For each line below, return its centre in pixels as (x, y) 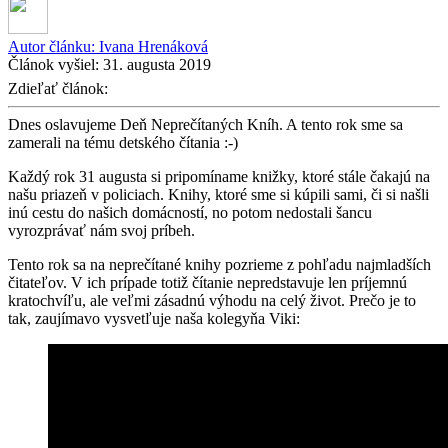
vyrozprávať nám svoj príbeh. (101, 230)
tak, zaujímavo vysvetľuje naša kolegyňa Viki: (154, 318)
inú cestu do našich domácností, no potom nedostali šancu (190, 212)
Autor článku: (53, 46)
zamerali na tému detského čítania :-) (123, 142)
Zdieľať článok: (60, 88)
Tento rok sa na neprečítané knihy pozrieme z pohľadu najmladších (219, 264)
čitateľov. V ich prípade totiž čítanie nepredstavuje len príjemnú (207, 282)
